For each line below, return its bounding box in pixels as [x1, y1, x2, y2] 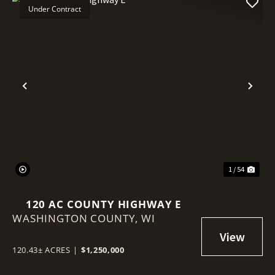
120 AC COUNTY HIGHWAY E [25, 196, 182, 211]
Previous [24, 86, 77, 106]
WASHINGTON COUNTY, [12, 211, 142, 225]
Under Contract [28, 3, 81, 14]
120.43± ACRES [12, 244, 71, 255]
